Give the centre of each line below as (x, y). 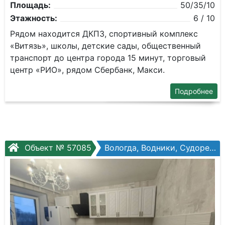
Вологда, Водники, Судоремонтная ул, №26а (157, 148)
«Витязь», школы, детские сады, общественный (105, 46)
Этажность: (34, 18)
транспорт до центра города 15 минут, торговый (108, 58)
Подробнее (194, 91)
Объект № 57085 (57, 148)
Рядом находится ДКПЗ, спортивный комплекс (104, 34)
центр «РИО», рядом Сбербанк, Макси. (87, 70)
